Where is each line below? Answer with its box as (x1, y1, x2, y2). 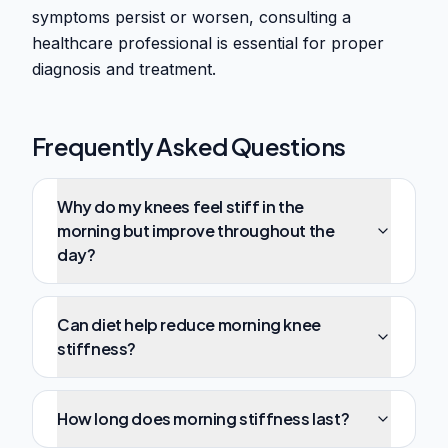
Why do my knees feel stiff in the (57, 196, 304, 218)
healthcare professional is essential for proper (32, 33, 384, 54)
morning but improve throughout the (57, 220, 335, 242)
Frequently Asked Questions (32, 131, 346, 162)
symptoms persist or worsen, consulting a (32, 7, 351, 28)
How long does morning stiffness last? (57, 408, 350, 430)
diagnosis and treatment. (32, 59, 216, 80)
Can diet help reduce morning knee (57, 314, 321, 336)
